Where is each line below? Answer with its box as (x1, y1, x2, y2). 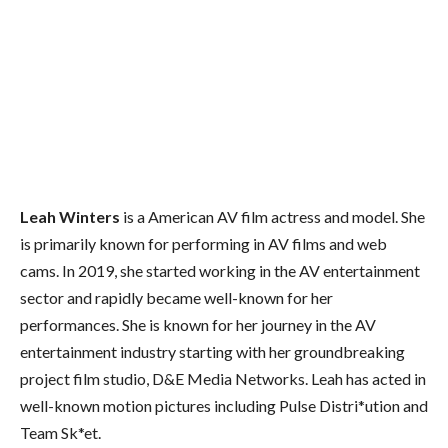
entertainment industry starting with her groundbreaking (20, 341, 405, 361)
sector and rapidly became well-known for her (20, 287, 333, 307)
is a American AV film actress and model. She (120, 206, 425, 226)
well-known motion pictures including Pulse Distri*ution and (20, 395, 428, 415)
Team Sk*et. (20, 422, 101, 442)
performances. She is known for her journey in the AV (20, 314, 376, 334)
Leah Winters (20, 206, 120, 226)
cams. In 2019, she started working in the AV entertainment (20, 260, 420, 280)
